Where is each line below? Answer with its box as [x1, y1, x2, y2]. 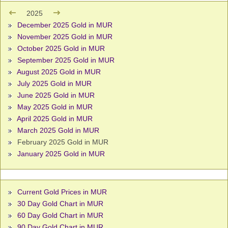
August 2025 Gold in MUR [17, 68, 101, 76]
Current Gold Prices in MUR [17, 188, 107, 196]
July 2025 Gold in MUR [17, 79, 92, 88]
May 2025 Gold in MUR [17, 103, 93, 111]
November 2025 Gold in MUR [17, 33, 112, 41]
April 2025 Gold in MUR [17, 115, 93, 123]
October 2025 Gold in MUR [17, 44, 105, 53]
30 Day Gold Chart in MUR [17, 199, 103, 208]
